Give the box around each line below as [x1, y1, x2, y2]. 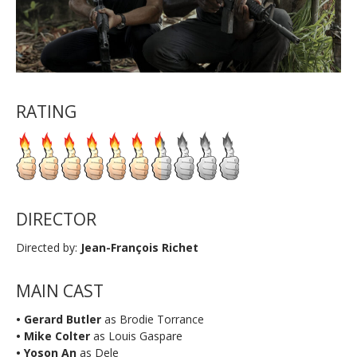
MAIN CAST [16, 280, 104, 303]
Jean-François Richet [80, 240, 198, 256]
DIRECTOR [16, 208, 96, 231]
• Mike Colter [16, 328, 90, 344]
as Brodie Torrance [104, 312, 204, 328]
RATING [16, 100, 76, 124]
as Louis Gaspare [90, 328, 182, 344]
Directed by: [16, 240, 80, 256]
